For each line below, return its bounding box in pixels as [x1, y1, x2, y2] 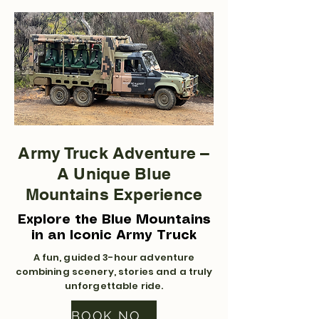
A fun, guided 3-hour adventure [33, 251, 195, 264]
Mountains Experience [25, 184, 203, 204]
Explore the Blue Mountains [17, 214, 211, 226]
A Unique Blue [57, 164, 171, 183]
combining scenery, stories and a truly [15, 265, 213, 278]
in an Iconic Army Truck [31, 229, 197, 242]
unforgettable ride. [64, 279, 164, 293]
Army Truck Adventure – [18, 143, 210, 162]
